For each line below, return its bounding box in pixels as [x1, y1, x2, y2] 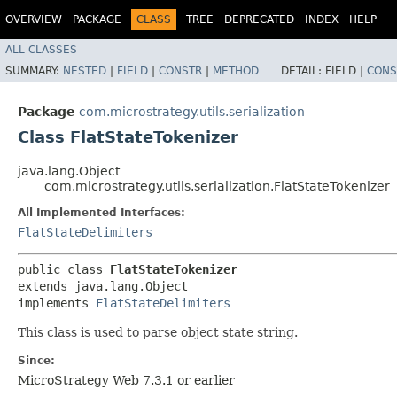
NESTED [63, 64, 106, 77]
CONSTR [159, 64, 202, 77]
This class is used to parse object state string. [18, 324, 298, 339]
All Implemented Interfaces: [18, 206, 185, 219]
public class [18, 261, 110, 276]
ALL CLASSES [5, 43, 77, 56]
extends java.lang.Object [18, 278, 188, 293]
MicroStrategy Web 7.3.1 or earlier [18, 372, 235, 387]
